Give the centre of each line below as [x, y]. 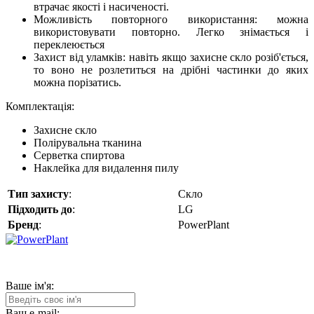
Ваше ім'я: [30, 286]
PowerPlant [204, 225]
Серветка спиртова [79, 156]
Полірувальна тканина [88, 143]
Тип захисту [38, 194]
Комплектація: [40, 107]
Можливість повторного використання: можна [171, 20]
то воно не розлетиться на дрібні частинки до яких [171, 70]
